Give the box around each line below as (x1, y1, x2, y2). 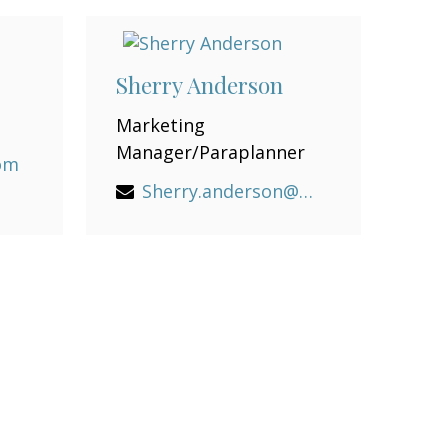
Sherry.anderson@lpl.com (298, 178, 313, 203)
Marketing (115, 112, 205, 137)
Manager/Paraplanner (115, 139, 305, 164)
